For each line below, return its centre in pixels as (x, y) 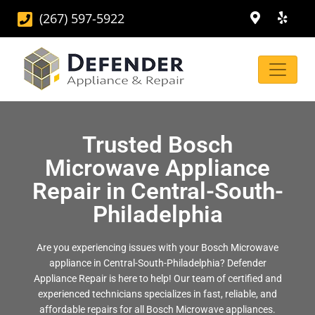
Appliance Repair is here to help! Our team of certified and (157, 278)
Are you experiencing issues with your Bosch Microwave (157, 247)
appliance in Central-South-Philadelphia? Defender (157, 263)
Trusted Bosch (157, 144)
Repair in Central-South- (157, 191)
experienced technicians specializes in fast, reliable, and (157, 294)
